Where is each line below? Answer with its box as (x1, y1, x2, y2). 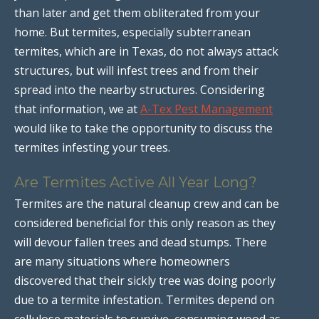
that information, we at (14, 100, 140, 117)
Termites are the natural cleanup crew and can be (14, 195, 279, 211)
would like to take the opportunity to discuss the (14, 120, 273, 136)
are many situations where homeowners (14, 253, 230, 269)
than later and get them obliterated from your (14, 4, 260, 21)
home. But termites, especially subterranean (14, 23, 251, 40)
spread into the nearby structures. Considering (14, 81, 265, 98)
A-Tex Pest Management (140, 100, 273, 117)
